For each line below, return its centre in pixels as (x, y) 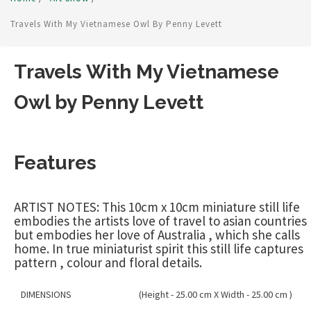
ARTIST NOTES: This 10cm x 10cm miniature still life (157, 207)
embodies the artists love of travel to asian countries (160, 221)
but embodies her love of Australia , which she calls (157, 235)
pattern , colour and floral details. (108, 263)
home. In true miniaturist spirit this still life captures (159, 249)
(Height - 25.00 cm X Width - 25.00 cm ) (216, 295)
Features (55, 163)
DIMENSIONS (46, 295)
